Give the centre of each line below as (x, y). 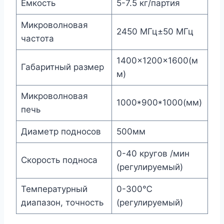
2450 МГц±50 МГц (155, 31)
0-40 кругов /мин (153, 153)
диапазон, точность (62, 202)
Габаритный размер (62, 67)
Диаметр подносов (61, 131)
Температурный (54, 189)
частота (37, 38)
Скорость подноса (59, 160)
